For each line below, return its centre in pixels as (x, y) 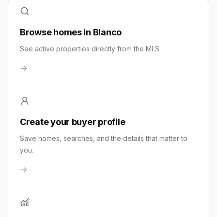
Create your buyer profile (73, 122)
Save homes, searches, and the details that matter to (104, 138)
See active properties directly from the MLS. (90, 49)
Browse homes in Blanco (71, 32)
